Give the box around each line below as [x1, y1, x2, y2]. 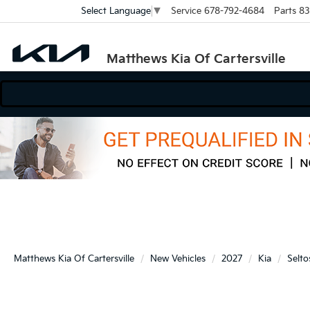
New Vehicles [150, 253, 206, 264]
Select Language [80, 6, 151, 17]
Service [170, 5, 201, 17]
